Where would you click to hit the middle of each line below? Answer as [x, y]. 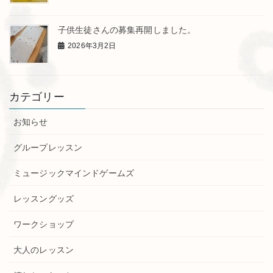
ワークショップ [44, 224]
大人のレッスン [44, 250]
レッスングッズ [44, 198]
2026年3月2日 [92, 46]
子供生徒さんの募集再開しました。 [127, 30]
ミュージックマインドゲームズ [74, 173]
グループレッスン [48, 147]
